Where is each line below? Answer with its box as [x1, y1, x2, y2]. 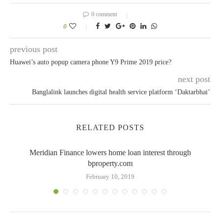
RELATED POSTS [76, 123, 144, 132]
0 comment [91, 11, 117, 18]
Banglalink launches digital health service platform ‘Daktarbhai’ [32, 88, 210, 96]
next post [178, 74, 210, 84]
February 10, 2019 [85, 173, 135, 180]
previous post [10, 44, 57, 54]
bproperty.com [87, 159, 133, 167]
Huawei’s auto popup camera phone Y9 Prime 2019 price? [10, 58, 171, 66]
